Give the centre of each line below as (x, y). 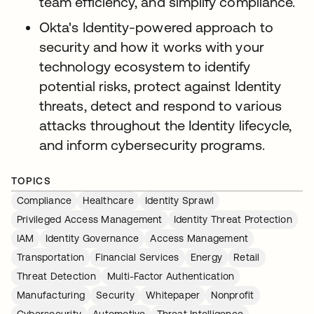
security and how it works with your (152, 47)
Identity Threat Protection (233, 220)
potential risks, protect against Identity (161, 86)
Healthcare (108, 201)
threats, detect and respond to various (161, 106)
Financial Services (137, 258)
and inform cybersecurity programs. (154, 145)
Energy (206, 258)
